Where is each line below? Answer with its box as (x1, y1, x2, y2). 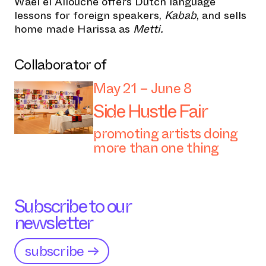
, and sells (197, 8, 246, 23)
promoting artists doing (93, 123, 238, 144)
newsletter (14, 209, 93, 236)
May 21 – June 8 (93, 78, 192, 99)
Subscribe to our (14, 192, 131, 220)
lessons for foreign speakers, (14, 8, 164, 23)
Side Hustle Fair (93, 97, 207, 125)
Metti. (133, 21, 163, 37)
